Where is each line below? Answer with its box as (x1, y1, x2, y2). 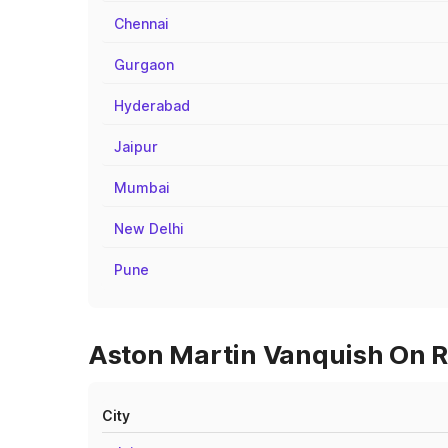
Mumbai (114, 179, 170, 196)
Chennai (114, 15, 169, 32)
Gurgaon (114, 56, 174, 73)
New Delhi (114, 220, 184, 237)
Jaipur (114, 138, 158, 155)
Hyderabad (114, 97, 190, 114)
